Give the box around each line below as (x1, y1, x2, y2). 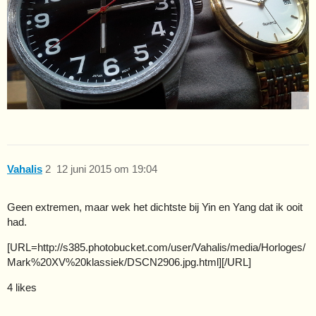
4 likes (7, 281, 37, 294)
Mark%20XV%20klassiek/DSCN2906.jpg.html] (7, 256, 221, 269)
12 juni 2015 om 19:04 (56, 162, 157, 175)
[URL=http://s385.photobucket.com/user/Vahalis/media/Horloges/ (7, 241, 305, 254)
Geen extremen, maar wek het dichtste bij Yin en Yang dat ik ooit (7, 201, 303, 214)
